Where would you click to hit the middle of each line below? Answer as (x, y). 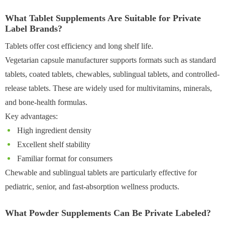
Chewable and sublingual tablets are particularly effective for (101, 172)
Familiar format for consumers (64, 158)
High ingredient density (53, 130)
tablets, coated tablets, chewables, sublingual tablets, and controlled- (112, 74)
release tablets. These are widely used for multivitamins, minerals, (108, 88)
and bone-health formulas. (46, 102)
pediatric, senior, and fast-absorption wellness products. (92, 186)
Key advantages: (31, 116)
